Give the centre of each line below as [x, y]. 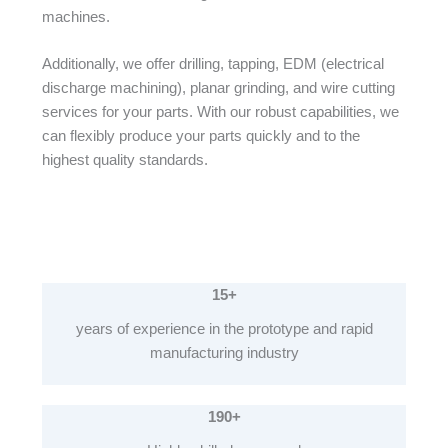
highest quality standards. [124, 160]
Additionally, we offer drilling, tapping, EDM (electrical [212, 64]
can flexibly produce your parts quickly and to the [200, 136]
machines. [75, 16]
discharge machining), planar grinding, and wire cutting [218, 88]
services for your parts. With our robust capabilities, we [220, 112]
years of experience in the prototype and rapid [224, 328]
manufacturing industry [224, 352]
